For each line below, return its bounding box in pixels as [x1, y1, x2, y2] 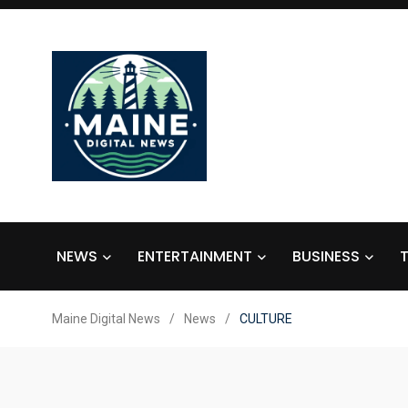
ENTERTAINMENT [138, 245, 252, 267]
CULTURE [240, 311, 292, 326]
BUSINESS [292, 245, 360, 267]
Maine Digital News [52, 311, 160, 326]
